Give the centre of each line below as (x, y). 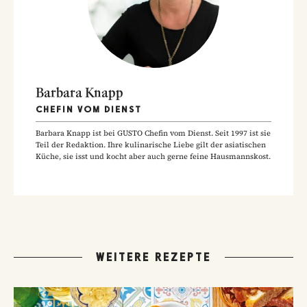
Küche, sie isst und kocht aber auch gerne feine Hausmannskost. (153, 156)
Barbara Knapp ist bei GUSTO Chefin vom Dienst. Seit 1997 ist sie (153, 133)
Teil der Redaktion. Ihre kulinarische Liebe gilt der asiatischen (151, 145)
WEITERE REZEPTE (153, 257)
